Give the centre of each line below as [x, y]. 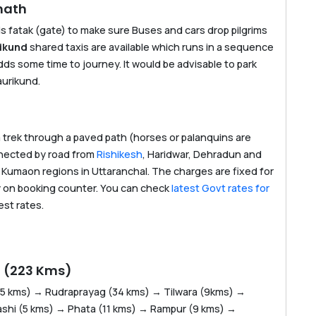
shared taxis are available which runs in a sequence [152, 47]
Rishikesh [120, 154]
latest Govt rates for [220, 188]
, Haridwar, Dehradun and [202, 154]
